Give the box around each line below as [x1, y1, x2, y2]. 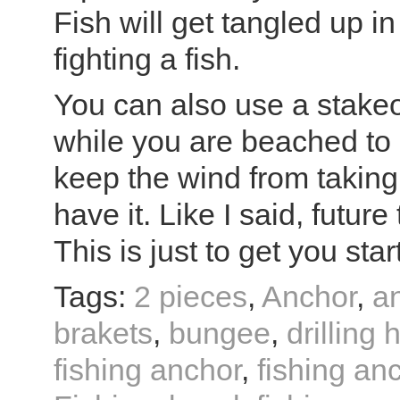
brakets [54, 316, 153, 350]
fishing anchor [54, 353, 241, 387]
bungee [169, 316, 271, 350]
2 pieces [134, 279, 247, 313]
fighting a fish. [54, 42, 240, 76]
